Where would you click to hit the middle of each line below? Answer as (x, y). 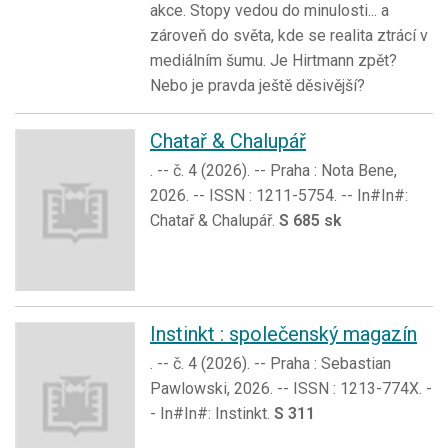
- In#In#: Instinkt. (212, 413)
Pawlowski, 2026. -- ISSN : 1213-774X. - (291, 388)
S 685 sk (310, 220)
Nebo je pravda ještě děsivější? (257, 85)
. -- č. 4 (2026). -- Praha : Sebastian (270, 363)
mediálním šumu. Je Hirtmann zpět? (273, 60)
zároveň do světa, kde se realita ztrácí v (289, 35)
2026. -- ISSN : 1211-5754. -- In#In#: (279, 195)
